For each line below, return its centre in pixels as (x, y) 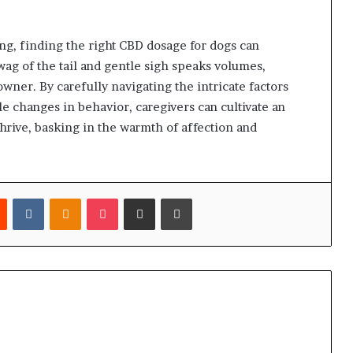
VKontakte (70, 198)
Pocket (134, 198)
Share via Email (168, 198)
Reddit (22, 198)
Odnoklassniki (115, 198)
